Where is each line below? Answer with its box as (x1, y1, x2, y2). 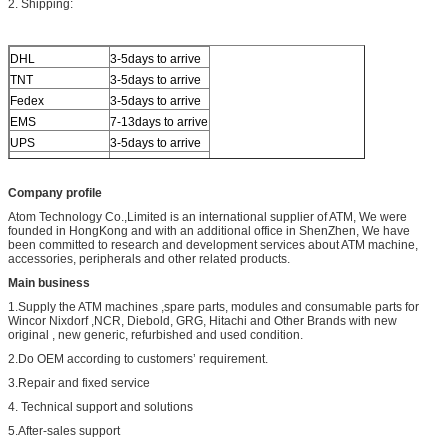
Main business (8, 275, 90, 290)
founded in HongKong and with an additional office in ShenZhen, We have (8, 223, 410, 238)
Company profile (8, 185, 102, 200)
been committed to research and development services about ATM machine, (8, 237, 418, 252)
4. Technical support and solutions (8, 399, 193, 414)
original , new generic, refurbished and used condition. (8, 327, 303, 342)
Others (10, 156, 46, 171)
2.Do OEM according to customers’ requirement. (8, 351, 268, 366)
